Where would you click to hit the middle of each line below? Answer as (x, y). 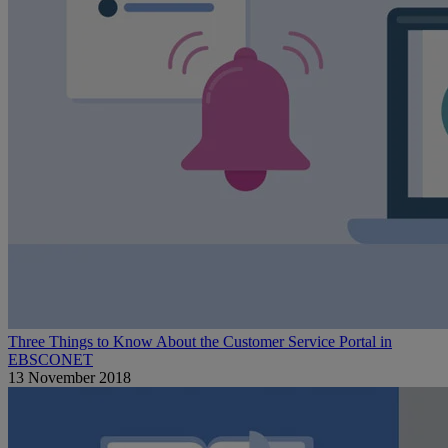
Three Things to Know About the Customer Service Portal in (200, 341)
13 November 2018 (69, 377)
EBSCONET (50, 359)
